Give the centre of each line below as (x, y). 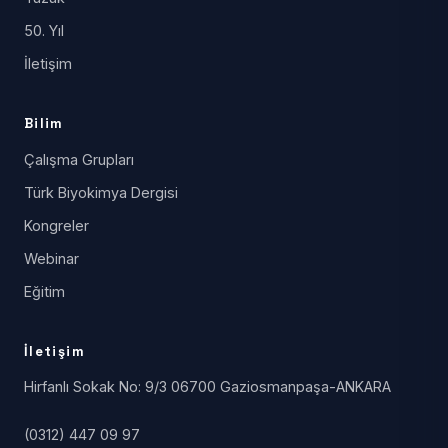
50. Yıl (44, 30)
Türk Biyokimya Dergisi (101, 192)
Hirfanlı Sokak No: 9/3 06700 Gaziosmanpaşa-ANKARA (207, 386)
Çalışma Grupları (79, 159)
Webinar (51, 258)
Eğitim (44, 291)
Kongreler (56, 225)
